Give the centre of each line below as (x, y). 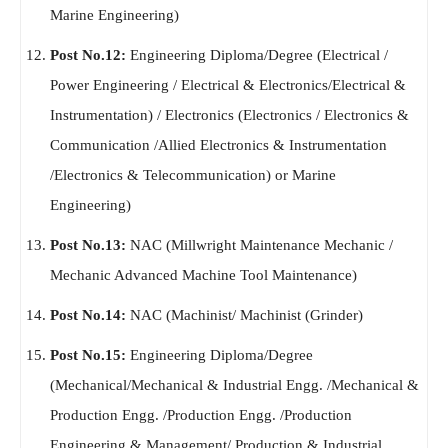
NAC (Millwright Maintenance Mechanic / (259, 245)
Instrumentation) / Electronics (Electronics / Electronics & (229, 115)
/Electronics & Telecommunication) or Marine (193, 175)
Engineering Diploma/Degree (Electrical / (257, 55)
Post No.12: (88, 55)
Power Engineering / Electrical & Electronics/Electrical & (228, 85)
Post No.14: (88, 315)
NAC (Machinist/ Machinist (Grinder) (244, 315)
